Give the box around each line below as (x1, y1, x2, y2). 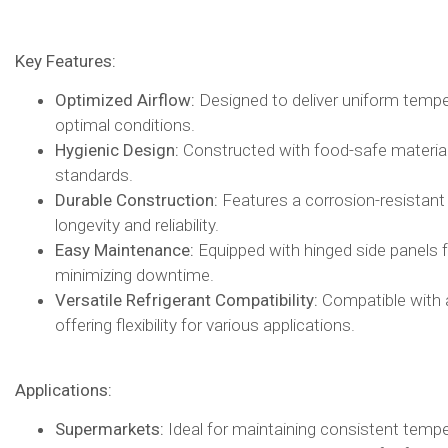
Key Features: (15, 50, 116, 71)
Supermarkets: (55, 418, 164, 439)
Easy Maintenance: (55, 240, 194, 261)
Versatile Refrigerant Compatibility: (55, 290, 318, 311)
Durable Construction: (55, 190, 218, 211)
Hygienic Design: (55, 140, 179, 161)
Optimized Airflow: (55, 90, 195, 111)
